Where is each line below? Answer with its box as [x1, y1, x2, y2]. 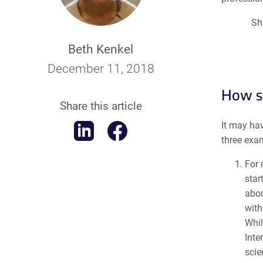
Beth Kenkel [68, 42, 134, 57]
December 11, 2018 [47, 62, 154, 76]
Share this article [59, 99, 142, 113]
